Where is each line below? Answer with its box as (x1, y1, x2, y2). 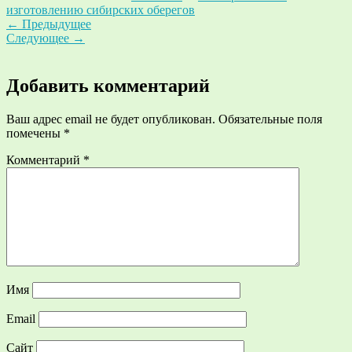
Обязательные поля (218, 112, 322, 126)
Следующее (6, 31, 72, 46)
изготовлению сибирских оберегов (6, 3, 195, 17)
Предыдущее (19, 17, 91, 31)
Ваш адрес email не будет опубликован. (6, 112, 215, 126)
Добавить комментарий (6, 75, 210, 97)
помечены (6, 126, 64, 141)
